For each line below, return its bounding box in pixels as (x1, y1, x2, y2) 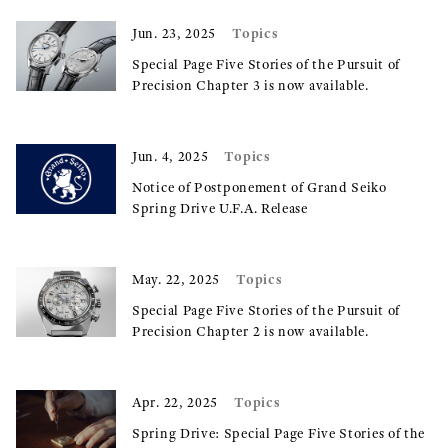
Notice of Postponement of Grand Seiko (132, 179, 387, 196)
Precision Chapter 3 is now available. (132, 77, 369, 94)
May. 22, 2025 (132, 271, 221, 288)
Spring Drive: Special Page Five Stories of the (132, 425, 426, 442)
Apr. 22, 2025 (132, 394, 219, 411)
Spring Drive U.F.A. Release (132, 200, 308, 217)
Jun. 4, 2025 (132, 148, 209, 165)
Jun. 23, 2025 (132, 25, 217, 42)
